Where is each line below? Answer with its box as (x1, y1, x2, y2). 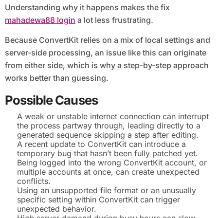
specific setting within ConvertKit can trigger (17, 194, 181, 204)
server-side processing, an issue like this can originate (4, 48, 206, 58)
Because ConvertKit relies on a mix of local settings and (4, 35, 210, 45)
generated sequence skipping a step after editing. (17, 129, 199, 140)
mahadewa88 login (4, 15, 75, 25)
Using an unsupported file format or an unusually (17, 185, 197, 195)
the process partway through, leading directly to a (17, 120, 201, 130)
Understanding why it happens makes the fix (4, 2, 170, 13)
